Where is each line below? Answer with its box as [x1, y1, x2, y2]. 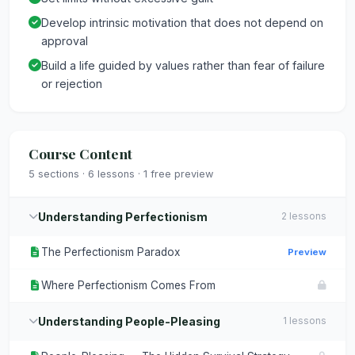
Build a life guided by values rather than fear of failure [41, 58, 325, 72]
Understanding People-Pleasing [38, 314, 220, 328]
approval [41, 33, 88, 48]
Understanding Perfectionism [38, 209, 208, 223]
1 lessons [283, 315, 326, 327]
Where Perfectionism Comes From [41, 278, 216, 292]
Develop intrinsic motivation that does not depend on [41, 15, 323, 29]
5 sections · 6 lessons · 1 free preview [29, 167, 213, 180]
